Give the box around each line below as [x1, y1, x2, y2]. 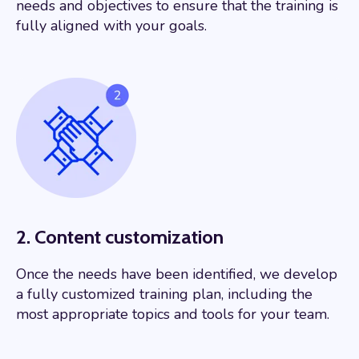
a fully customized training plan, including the [16, 284, 313, 305]
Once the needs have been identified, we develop [16, 264, 337, 284]
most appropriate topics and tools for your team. [16, 305, 329, 325]
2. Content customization [16, 225, 224, 249]
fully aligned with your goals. [16, 16, 207, 36]
